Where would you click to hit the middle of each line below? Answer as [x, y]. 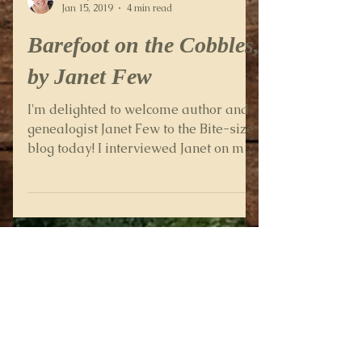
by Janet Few [90, 173]
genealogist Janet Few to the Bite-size [141, 226]
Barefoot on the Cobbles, [143, 142]
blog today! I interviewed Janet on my [139, 245]
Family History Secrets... [99, 265]
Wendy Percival [94, 91]
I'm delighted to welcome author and [138, 206]
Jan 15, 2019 [87, 105]
